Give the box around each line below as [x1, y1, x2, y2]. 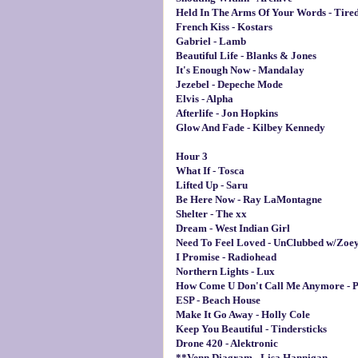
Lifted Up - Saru [175, 178, 248, 191]
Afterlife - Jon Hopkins [175, 106, 278, 119]
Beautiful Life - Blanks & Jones [175, 49, 316, 62]
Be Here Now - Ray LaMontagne [175, 193, 322, 205]
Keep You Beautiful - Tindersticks [175, 322, 327, 335]
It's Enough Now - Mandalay [175, 63, 304, 76]
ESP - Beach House [175, 293, 261, 306]
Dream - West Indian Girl [175, 221, 290, 234]
